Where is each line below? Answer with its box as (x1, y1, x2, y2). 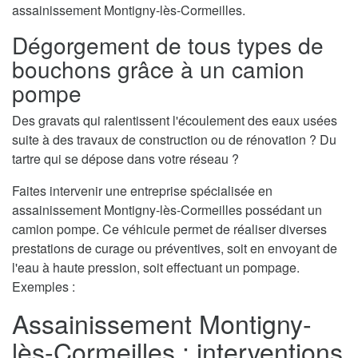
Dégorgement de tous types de (12, 28, 324, 61)
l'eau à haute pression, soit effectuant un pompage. (12, 257, 300, 276)
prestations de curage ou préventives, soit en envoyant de (12, 238, 337, 257)
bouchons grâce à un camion (12, 52, 304, 85)
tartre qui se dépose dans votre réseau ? (12, 149, 239, 168)
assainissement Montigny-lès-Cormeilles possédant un (12, 200, 322, 219)
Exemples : (12, 276, 75, 296)
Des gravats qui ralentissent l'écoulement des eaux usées (12, 110, 337, 129)
